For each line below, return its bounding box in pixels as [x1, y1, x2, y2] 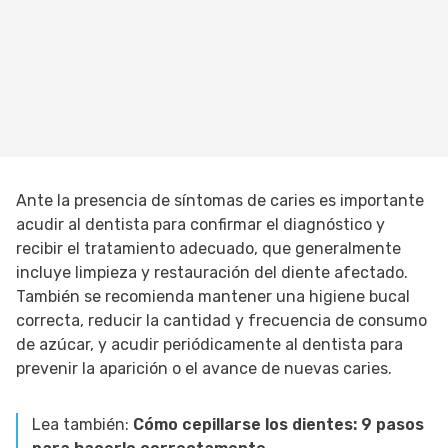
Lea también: [32, 415, 133, 434]
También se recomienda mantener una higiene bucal [16, 287, 410, 306]
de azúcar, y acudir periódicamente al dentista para [16, 335, 403, 354]
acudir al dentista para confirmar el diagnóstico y [16, 215, 385, 234]
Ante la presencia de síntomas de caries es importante [16, 191, 424, 210]
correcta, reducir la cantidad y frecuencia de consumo [16, 311, 427, 330]
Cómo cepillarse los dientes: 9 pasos [133, 415, 424, 434]
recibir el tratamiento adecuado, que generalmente [16, 239, 401, 258]
